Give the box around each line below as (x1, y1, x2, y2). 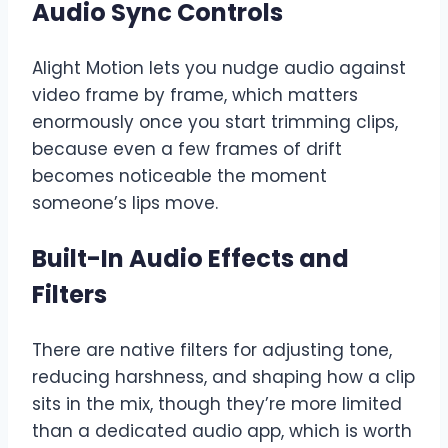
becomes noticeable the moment (32, 163, 327, 188)
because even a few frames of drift (32, 136, 342, 161)
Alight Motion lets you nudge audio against (32, 55, 406, 80)
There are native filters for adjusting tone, (32, 337, 392, 362)
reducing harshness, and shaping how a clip (32, 364, 415, 389)
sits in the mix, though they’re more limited (32, 391, 402, 416)
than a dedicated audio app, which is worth (32, 418, 412, 443)
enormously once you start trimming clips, (32, 109, 398, 134)
